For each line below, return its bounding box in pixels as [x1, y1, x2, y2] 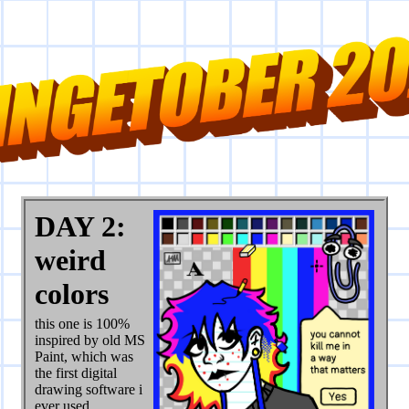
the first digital [34, 365, 117, 382]
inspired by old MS [34, 332, 145, 349]
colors [34, 278, 109, 311]
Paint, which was [34, 349, 133, 365]
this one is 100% [34, 316, 130, 332]
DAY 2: [34, 210, 126, 244]
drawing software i [34, 382, 142, 398]
